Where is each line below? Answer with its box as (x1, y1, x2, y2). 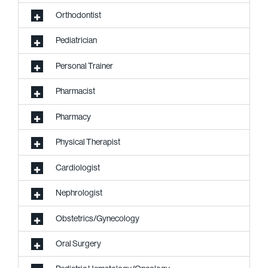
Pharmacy (56, 111, 91, 121)
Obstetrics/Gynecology (56, 213, 139, 223)
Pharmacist (56, 86, 95, 96)
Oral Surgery (56, 238, 101, 248)
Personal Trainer (56, 60, 113, 71)
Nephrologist (56, 188, 102, 198)
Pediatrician (56, 35, 97, 45)
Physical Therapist (56, 137, 120, 147)
